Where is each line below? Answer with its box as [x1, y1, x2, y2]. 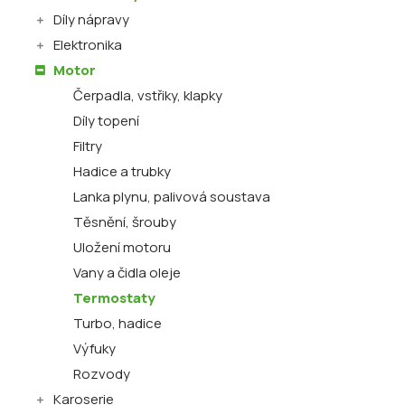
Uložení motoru [73, 238, 171, 257]
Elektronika [53, 35, 122, 54]
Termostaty [73, 288, 155, 307]
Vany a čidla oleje [73, 263, 181, 282]
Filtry [73, 137, 102, 155]
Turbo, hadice [73, 314, 162, 333]
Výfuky [73, 339, 116, 358]
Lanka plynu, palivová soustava [73, 187, 270, 206]
